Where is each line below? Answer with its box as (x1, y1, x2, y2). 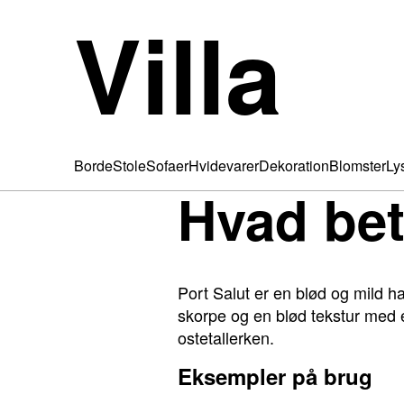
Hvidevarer (188, 155, 259, 176)
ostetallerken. (178, 326, 274, 349)
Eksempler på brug (178, 361, 372, 391)
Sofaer (146, 155, 188, 176)
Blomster (329, 155, 386, 176)
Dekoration (259, 155, 329, 176)
